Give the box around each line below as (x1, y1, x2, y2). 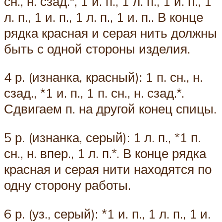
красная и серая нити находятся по (4, 161, 212, 177)
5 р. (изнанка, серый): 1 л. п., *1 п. (4, 129, 201, 146)
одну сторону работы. (4, 177, 131, 193)
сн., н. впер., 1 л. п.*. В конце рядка (4, 145, 206, 162)
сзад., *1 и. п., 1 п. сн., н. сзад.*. (4, 85, 184, 101)
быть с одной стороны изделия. (4, 40, 190, 56)
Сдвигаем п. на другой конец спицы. (4, 101, 217, 117)
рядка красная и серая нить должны (4, 24, 217, 41)
